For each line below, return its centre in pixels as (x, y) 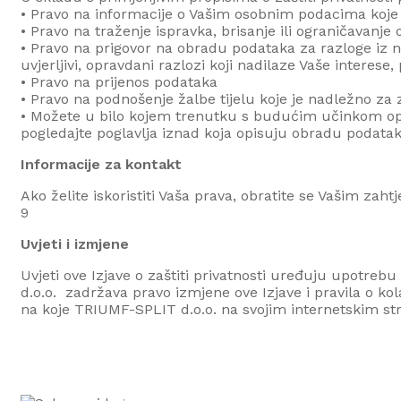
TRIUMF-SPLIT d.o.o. (145, 309)
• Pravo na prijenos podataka (119, 81)
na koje (47, 309)
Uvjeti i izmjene (75, 243)
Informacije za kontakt (101, 164)
